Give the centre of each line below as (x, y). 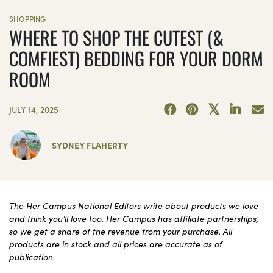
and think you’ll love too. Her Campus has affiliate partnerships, (134, 218)
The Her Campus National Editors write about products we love (134, 206)
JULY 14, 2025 (34, 109)
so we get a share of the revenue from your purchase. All (121, 231)
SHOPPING (27, 18)
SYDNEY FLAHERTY (90, 145)
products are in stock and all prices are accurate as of (116, 244)
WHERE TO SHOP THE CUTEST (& (116, 37)
